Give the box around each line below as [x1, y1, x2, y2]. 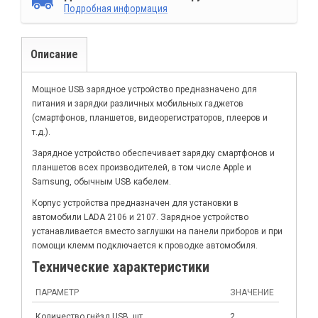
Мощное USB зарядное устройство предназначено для [32, 84, 257, 94]
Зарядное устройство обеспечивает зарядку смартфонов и [32, 148, 275, 158]
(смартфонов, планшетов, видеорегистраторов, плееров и [32, 113, 268, 123]
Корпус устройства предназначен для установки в [32, 198, 238, 208]
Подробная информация [64, 3, 168, 14]
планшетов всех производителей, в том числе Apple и [32, 163, 251, 172]
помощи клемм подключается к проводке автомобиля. [32, 241, 258, 251]
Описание [31, 48, 78, 61]
